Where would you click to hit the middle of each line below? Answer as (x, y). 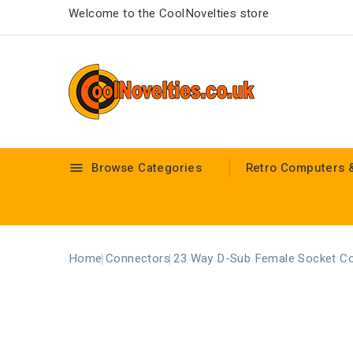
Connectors (138, 258)
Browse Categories (145, 168)
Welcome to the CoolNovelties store (169, 13)
